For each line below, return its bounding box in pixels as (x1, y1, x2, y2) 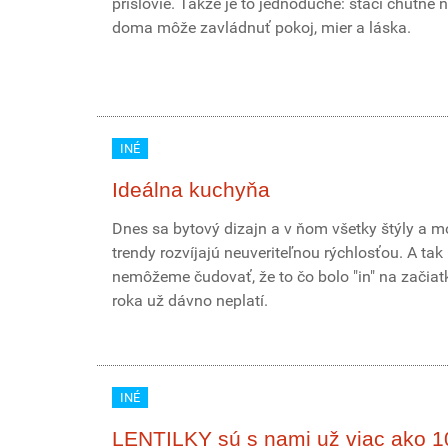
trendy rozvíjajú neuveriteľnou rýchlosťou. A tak (112, 243, 443, 262)
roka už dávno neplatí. (112, 291, 268, 310)
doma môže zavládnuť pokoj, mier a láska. (112, 18, 411, 37)
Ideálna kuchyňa (112, 178, 270, 201)
